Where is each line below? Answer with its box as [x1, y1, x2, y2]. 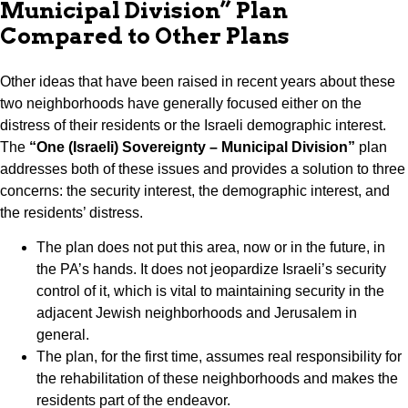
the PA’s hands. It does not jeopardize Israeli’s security [36, 261, 386, 278]
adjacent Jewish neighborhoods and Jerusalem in [36, 305, 357, 321]
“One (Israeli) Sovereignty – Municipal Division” [29, 139, 359, 156]
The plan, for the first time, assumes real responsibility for [36, 349, 402, 365]
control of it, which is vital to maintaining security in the [36, 283, 384, 300]
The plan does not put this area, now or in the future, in [36, 240, 385, 256]
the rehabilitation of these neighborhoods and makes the [36, 371, 398, 387]
